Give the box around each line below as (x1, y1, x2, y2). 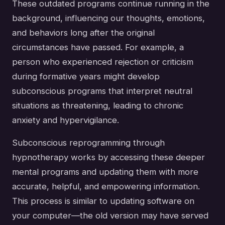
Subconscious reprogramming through (12, 137, 165, 148)
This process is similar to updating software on (12, 195, 194, 206)
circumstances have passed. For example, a (12, 42, 184, 52)
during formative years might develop (12, 71, 160, 81)
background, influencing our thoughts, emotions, (12, 13, 205, 23)
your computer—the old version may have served (12, 210, 208, 220)
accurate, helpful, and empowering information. (12, 181, 200, 191)
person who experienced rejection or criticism (12, 56, 193, 67)
